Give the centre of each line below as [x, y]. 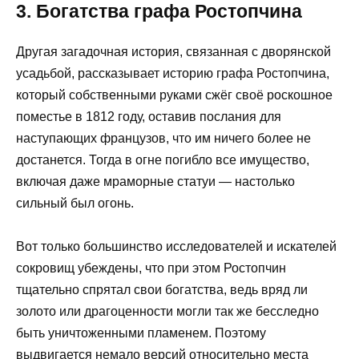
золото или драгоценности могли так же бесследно [167, 312]
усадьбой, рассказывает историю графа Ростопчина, [173, 74]
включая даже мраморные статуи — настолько [155, 182]
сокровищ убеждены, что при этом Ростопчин [151, 268]
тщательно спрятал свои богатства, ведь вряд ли [162, 290]
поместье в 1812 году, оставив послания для [149, 117]
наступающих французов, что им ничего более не [163, 139]
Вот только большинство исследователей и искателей [176, 247]
